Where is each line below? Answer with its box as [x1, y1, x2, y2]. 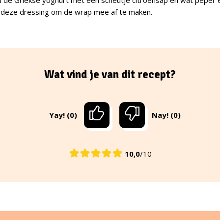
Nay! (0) [152, 110, 181, 120]
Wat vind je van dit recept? [44, 67, 176, 82]
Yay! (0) [49, 110, 77, 120]
